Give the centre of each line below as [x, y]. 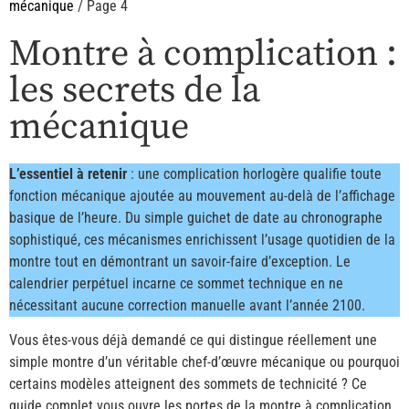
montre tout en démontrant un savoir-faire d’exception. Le [180, 261]
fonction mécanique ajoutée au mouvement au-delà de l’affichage [202, 195]
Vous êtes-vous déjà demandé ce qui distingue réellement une [193, 341]
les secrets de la [135, 90]
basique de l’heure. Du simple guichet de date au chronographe [196, 217]
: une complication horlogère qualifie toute [254, 173]
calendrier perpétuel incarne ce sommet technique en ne [176, 283]
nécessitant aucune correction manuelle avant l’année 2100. [187, 305]
